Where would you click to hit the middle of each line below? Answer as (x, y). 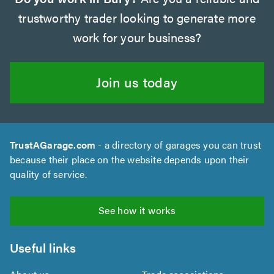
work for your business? (137, 37)
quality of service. (48, 174)
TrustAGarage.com (53, 144)
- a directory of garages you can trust (179, 144)
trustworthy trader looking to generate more (137, 17)
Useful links (43, 247)
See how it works (137, 210)
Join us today (137, 81)
